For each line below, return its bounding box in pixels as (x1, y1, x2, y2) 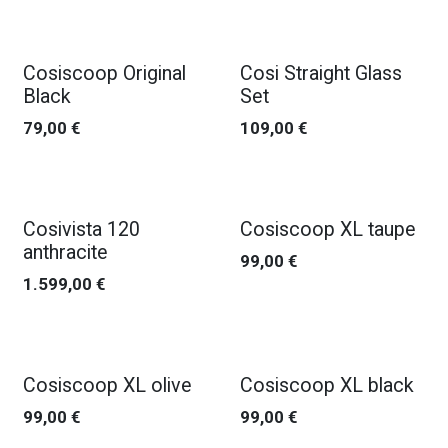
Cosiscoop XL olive (23, 374, 192, 397)
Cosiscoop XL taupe (239, 218, 416, 241)
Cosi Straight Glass (239, 62, 402, 85)
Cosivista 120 (23, 218, 140, 241)
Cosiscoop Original (23, 62, 186, 85)
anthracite (23, 241, 108, 264)
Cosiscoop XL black (239, 374, 414, 397)
